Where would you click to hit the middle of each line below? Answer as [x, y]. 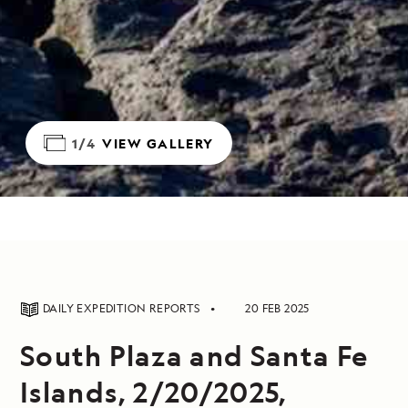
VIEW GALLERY [158, 143]
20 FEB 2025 [277, 308]
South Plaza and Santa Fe [194, 355]
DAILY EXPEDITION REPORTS [123, 308]
